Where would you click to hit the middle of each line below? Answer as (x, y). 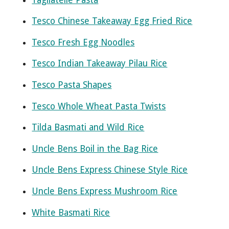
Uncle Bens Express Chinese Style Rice (110, 170)
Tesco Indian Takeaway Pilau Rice (100, 64)
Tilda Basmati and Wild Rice (88, 128)
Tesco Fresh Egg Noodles (83, 42)
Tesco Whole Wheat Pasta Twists (99, 106)
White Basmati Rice (71, 212)
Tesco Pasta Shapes (72, 85)
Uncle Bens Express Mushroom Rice (105, 191)
